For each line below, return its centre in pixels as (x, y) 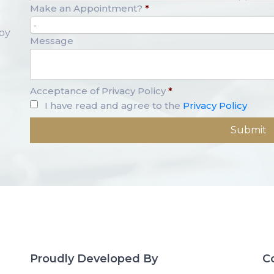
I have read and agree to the (114, 106)
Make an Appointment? (86, 9)
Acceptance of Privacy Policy (98, 91)
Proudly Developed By (94, 259)
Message (52, 41)
